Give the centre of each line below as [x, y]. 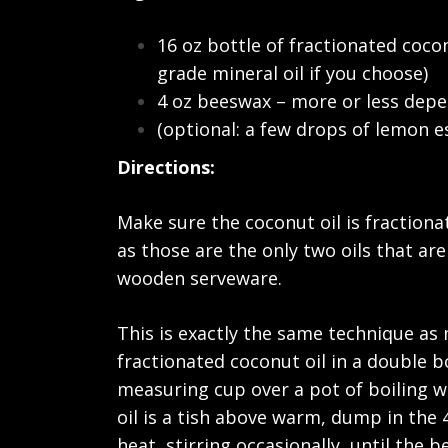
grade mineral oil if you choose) [292, 73]
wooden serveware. [199, 278]
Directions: [166, 167]
